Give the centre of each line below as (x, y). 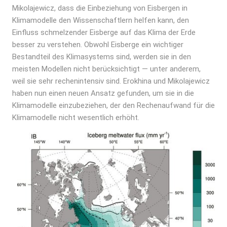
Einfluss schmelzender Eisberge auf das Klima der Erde (104, 32)
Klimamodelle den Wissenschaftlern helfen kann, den (101, 20)
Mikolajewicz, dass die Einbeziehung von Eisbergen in (100, 8)
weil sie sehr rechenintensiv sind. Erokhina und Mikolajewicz (111, 81)
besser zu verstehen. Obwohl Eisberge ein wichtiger (98, 45)
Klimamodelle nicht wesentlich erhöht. (76, 118)
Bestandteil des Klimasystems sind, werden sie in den (102, 57)
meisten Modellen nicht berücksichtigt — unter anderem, (106, 69)
